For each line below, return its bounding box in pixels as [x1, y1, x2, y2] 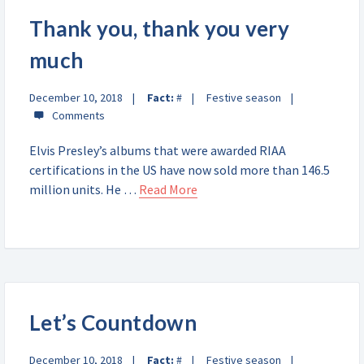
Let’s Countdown [29, 310, 197, 336]
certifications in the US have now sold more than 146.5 [29, 162, 330, 178]
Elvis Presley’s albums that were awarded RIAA [29, 142, 286, 158]
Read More [139, 181, 197, 197]
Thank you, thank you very [29, 15, 290, 41]
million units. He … [29, 181, 139, 197]
